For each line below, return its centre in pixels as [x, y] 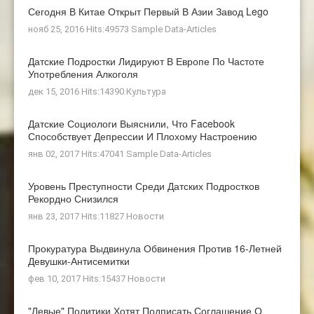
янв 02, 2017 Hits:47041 [77, 154]
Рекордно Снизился [73, 199]
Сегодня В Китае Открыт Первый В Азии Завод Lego [148, 12]
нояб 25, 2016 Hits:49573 [80, 29]
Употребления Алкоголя [83, 74]
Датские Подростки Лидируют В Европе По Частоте [146, 61]
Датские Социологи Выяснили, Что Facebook [131, 124]
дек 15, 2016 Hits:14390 [77, 92]
